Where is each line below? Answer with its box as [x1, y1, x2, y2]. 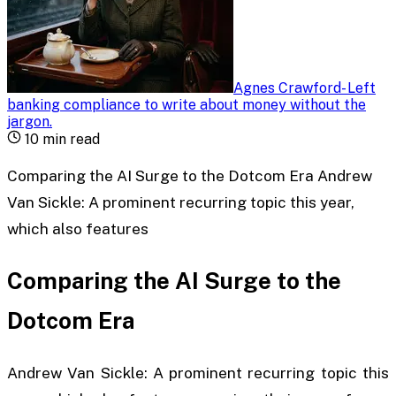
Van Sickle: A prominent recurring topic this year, [7, 194, 354, 212]
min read [39, 130, 100, 148]
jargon [7, 112, 49, 130]
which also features [7, 220, 148, 239]
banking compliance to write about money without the [7, 95, 366, 113]
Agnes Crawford [233, 79, 341, 96]
